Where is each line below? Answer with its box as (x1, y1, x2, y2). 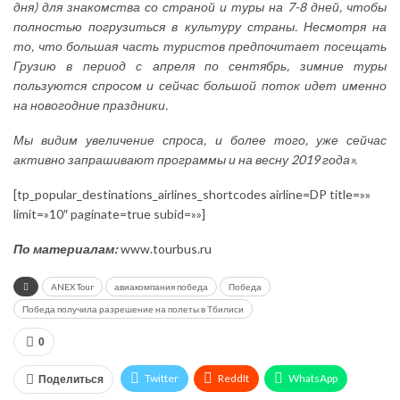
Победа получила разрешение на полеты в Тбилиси (22, 303, 244, 314)
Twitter (145, 371, 179, 385)
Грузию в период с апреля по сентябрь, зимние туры (13, 57, 387, 73)
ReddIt (218, 371, 249, 385)
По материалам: (13, 240, 118, 256)
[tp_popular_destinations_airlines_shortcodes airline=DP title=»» (13, 186, 371, 202)
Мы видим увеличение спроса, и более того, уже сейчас (13, 131, 387, 147)
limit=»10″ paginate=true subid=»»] (13, 205, 205, 221)
